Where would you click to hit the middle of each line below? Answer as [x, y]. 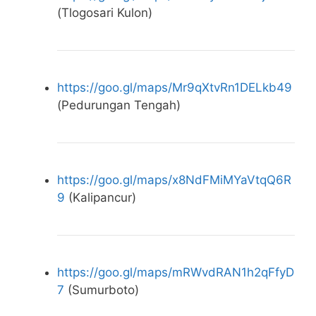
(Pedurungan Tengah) [119, 105]
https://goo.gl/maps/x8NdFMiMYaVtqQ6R [174, 180]
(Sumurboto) [102, 290]
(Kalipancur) [101, 198]
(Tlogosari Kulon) [105, 13]
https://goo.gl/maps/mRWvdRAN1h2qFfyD [176, 273]
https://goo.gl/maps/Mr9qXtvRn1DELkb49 [175, 88]
